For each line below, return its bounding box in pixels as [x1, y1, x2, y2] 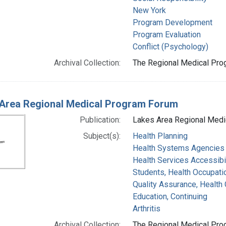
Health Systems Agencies [132, 143, 224, 153]
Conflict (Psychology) [132, 41, 208, 51]
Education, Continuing [132, 191, 207, 201]
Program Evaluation [132, 29, 201, 39]
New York [132, 5, 166, 15]
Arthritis [132, 203, 160, 213]
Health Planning [132, 131, 188, 141]
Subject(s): [83, 131, 121, 141]
